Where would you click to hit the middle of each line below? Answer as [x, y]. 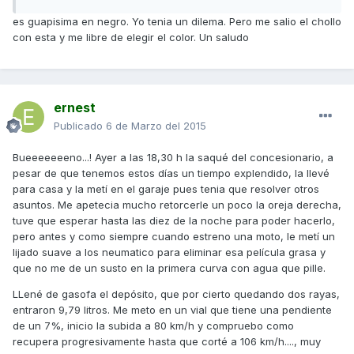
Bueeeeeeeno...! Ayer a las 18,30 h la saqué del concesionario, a [173, 157]
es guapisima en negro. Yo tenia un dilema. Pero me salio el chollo [177, 22]
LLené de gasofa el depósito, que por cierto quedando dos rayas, [176, 294]
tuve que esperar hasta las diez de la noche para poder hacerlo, [174, 220]
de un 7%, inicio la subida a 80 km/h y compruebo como [153, 326]
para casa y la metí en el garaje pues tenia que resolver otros [166, 189]
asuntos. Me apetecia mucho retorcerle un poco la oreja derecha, [177, 205]
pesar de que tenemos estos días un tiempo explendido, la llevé [171, 173]
